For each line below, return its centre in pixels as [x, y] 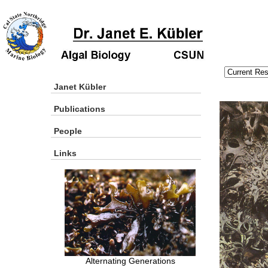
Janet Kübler [80, 87]
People [68, 131]
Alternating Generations [130, 261]
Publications [80, 109]
